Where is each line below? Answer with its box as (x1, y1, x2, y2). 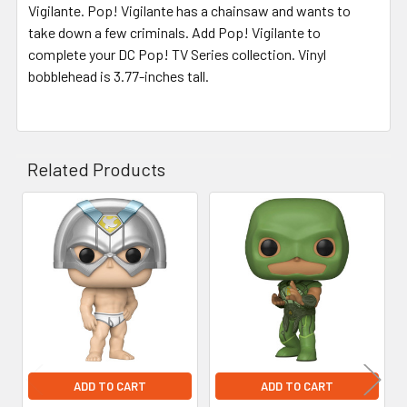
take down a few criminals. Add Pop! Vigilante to (28, 23, 321, 41)
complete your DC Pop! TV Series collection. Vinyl (28, 45, 326, 63)
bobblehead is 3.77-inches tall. (28, 66, 209, 84)
